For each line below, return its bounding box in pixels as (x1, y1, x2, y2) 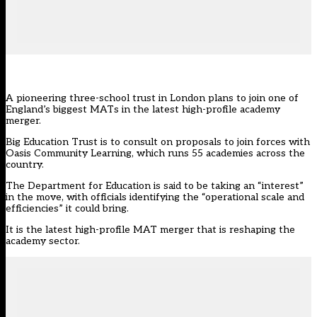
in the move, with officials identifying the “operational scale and (6, 191, 304, 204)
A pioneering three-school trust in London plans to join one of (6, 92, 299, 105)
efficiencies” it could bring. (6, 202, 132, 215)
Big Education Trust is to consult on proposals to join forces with (6, 136, 310, 149)
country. (6, 158, 44, 171)
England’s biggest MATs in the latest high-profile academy (6, 103, 280, 116)
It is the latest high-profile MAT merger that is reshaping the (6, 224, 295, 236)
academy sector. (6, 235, 80, 248)
